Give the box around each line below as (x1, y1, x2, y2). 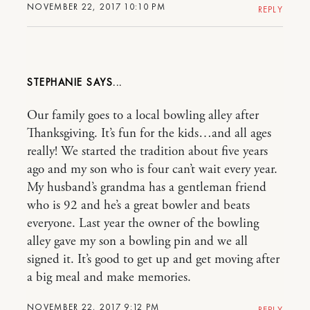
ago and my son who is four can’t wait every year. (27, 161, 277, 179)
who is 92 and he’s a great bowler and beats (27, 197, 250, 215)
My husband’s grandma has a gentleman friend (27, 179, 266, 197)
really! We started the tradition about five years (27, 143, 268, 161)
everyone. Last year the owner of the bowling (27, 215, 259, 232)
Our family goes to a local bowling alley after (27, 107, 259, 125)
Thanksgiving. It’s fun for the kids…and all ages (27, 125, 271, 143)
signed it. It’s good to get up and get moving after (27, 251, 280, 268)
